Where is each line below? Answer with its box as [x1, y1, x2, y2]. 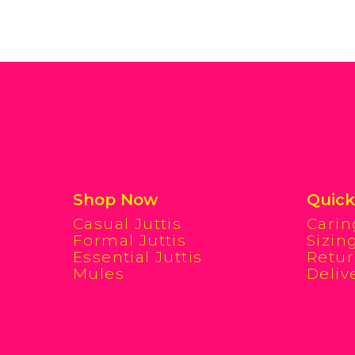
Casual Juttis [73, 214, 182, 233]
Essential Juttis [73, 247, 203, 266]
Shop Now [73, 189, 158, 209]
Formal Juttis [73, 231, 187, 250]
